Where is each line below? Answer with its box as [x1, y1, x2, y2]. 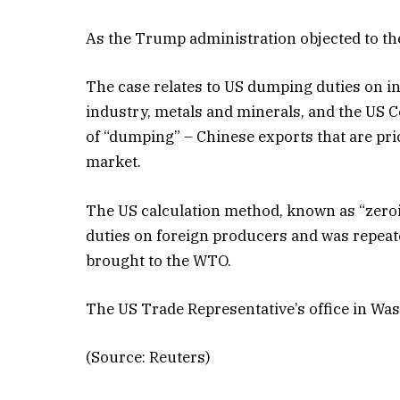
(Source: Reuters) [86, 346, 212, 367]
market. [86, 152, 142, 172]
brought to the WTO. [86, 250, 232, 271]
